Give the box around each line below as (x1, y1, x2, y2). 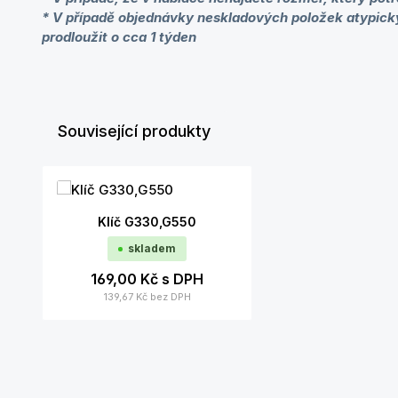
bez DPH (149, 291, 191, 303)
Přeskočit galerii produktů (41, 165, 206, 182)
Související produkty (58, 122, 211, 140)
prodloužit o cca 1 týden (42, 28, 196, 45)
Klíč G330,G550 (98, 214, 197, 229)
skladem (128, 242, 177, 255)
